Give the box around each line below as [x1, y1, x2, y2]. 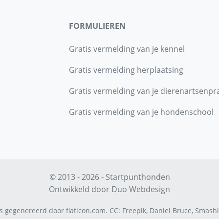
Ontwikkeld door [49, 184, 111, 195]
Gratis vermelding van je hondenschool [69, 107, 214, 118]
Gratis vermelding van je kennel [69, 44, 185, 55]
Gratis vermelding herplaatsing [69, 65, 183, 76]
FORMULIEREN [69, 21, 126, 32]
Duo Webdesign [111, 184, 170, 195]
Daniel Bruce [149, 206, 192, 216]
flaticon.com [66, 206, 106, 216]
